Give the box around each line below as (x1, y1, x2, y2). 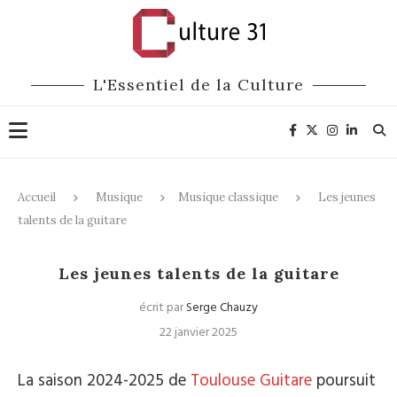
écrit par (139, 298, 186, 318)
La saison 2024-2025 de (18, 368, 191, 394)
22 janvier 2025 (160, 323, 237, 343)
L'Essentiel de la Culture (93, 74, 304, 95)
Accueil (18, 190, 56, 205)
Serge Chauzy (186, 298, 258, 318)
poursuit (312, 368, 376, 394)
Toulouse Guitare (191, 368, 312, 394)
